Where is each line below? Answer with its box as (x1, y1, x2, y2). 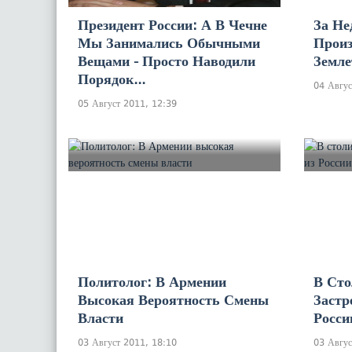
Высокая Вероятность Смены (78, 291, 269, 308)
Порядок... (78, 71, 145, 87)
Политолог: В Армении (78, 273, 226, 290)
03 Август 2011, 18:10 (78, 336, 177, 348)
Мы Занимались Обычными (78, 35, 260, 51)
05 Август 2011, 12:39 (78, 97, 177, 109)
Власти (78, 310, 123, 326)
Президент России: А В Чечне (78, 16, 267, 33)
